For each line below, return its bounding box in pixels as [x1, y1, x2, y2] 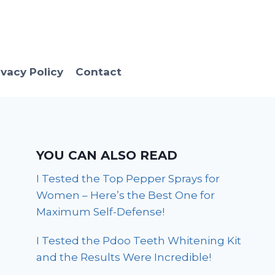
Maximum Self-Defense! [36, 205, 165, 218]
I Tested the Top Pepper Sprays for [36, 172, 220, 185]
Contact [75, 66, 122, 79]
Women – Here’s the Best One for [36, 188, 215, 201]
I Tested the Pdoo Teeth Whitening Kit [36, 234, 242, 247]
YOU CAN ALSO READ [36, 147, 178, 163]
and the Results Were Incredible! [36, 250, 212, 263]
